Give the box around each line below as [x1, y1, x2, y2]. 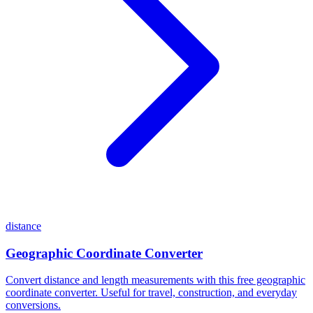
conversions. [6, 299, 61, 312]
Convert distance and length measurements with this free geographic [6, 274, 305, 286]
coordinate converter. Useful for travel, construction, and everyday [6, 286, 297, 299]
